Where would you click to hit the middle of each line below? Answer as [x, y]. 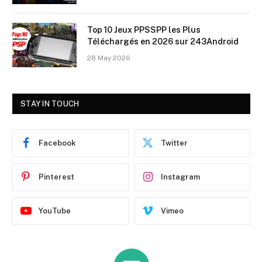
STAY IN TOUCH [50, 104]
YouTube [55, 211]
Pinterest [56, 177]
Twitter [174, 143]
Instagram [180, 177]
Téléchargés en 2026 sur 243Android [163, 41]
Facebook [57, 143]
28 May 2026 [109, 58]
